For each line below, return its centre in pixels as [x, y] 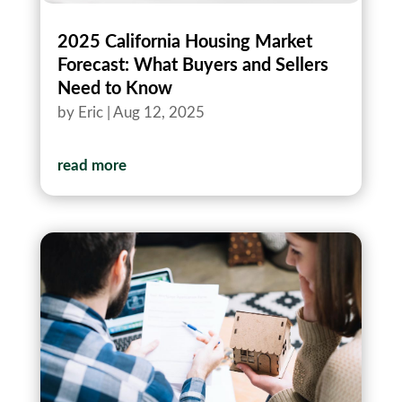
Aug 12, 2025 [158, 112]
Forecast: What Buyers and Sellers [192, 65]
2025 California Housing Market [184, 42]
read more [92, 165]
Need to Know [114, 88]
